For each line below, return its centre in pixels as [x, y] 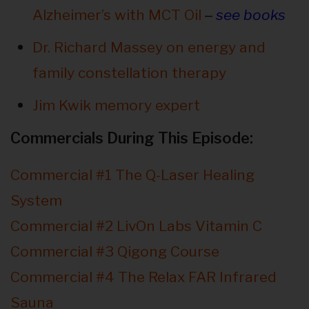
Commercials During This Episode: [132, 138]
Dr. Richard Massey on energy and [149, 48]
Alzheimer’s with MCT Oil [117, 15]
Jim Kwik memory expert [116, 106]
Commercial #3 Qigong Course [115, 252]
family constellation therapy [129, 73]
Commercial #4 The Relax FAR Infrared [143, 277]
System [36, 201]
